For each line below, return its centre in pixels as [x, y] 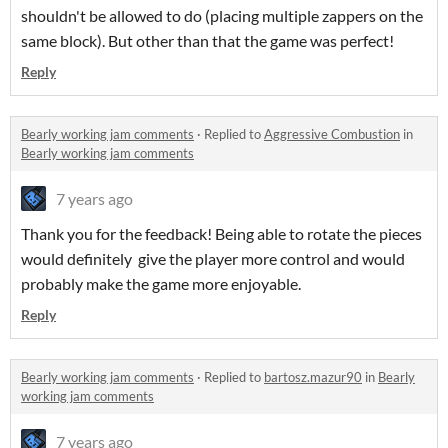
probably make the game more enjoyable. [161, 284]
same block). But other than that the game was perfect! [207, 41]
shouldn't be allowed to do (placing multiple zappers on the [222, 16]
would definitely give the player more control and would [213, 259]
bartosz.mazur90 [313, 377]
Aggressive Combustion [332, 134]
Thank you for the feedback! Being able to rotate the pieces [221, 234]
